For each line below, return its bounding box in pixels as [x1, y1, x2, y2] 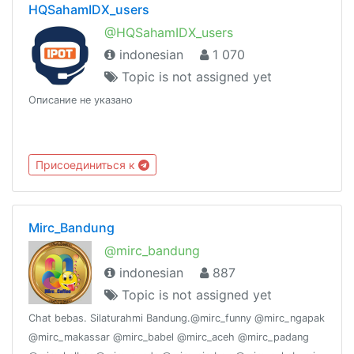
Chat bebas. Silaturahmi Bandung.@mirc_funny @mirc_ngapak [28, 311, 325, 324]
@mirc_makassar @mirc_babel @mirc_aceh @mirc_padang [28, 330, 309, 343]
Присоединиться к [36, 157, 138, 171]
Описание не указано [28, 94, 133, 107]
